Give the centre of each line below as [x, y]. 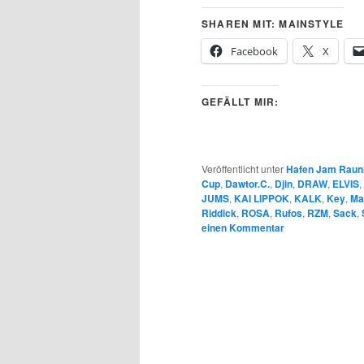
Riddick [219, 213]
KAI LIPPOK [262, 199]
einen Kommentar [243, 228]
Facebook [254, 52]
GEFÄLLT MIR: [240, 102]
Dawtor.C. [247, 184]
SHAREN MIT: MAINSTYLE [273, 24]
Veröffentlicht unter [243, 169]
